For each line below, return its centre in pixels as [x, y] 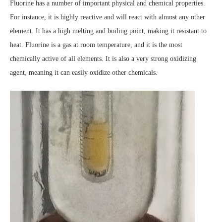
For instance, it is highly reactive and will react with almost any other [108, 17]
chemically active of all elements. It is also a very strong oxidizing [103, 59]
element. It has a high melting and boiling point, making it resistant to [108, 31]
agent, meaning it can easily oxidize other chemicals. [84, 73]
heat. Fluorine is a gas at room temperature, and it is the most [96, 45]
